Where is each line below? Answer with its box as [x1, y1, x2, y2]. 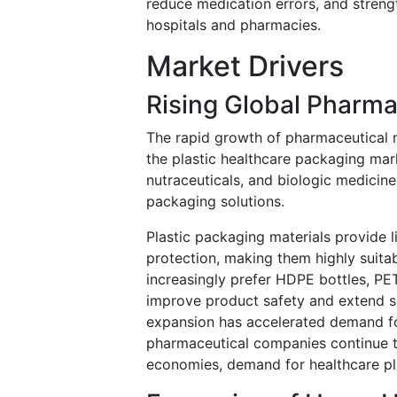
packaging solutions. [146, 191, 284, 210]
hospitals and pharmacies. [146, 15, 321, 34]
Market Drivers [146, 48, 344, 83]
